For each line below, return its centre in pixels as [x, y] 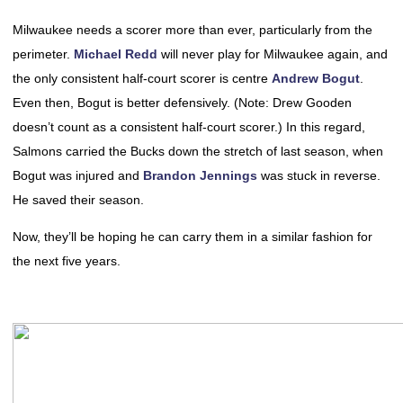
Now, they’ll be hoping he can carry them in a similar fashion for [193, 237]
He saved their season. [78, 200]
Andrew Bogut [316, 78]
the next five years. [67, 261]
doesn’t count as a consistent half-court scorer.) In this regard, [189, 127]
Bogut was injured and [78, 175]
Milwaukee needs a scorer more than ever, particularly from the [193, 30]
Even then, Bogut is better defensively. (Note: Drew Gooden [182, 103]
